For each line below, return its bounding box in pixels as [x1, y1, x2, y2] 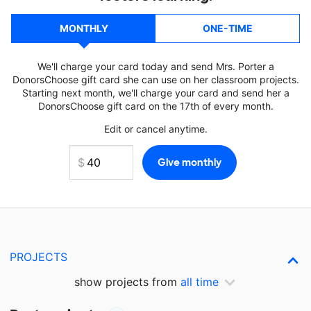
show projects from [74, 275, 180, 289]
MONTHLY [59, 22, 108, 34]
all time [180, 275, 219, 289]
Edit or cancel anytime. [103, 123, 208, 135]
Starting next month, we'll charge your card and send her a [22, 87, 289, 99]
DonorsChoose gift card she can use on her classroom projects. [12, 74, 299, 85]
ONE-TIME [202, 22, 253, 34]
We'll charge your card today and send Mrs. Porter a [37, 60, 274, 72]
